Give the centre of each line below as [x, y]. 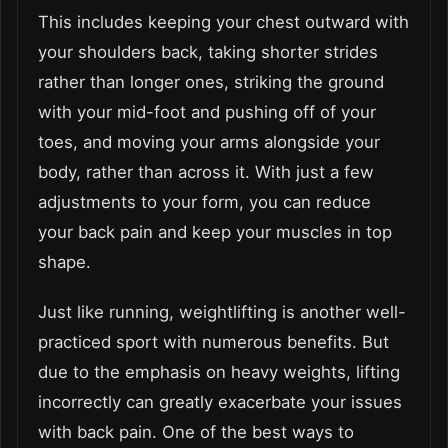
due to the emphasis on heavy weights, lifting [219, 371]
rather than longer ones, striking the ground [211, 81]
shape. [64, 261]
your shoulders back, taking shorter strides [208, 51]
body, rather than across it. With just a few [206, 171]
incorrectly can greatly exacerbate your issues [220, 401]
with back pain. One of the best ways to [196, 431]
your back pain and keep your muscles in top [215, 231]
